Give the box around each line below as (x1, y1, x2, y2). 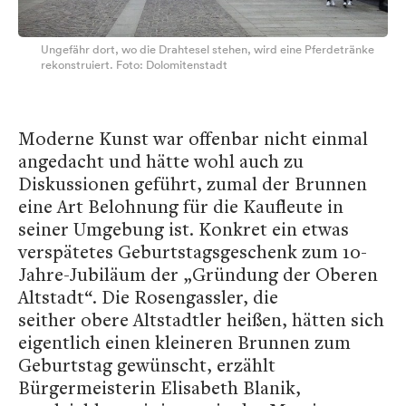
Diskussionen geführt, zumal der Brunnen (18, 171, 367, 197)
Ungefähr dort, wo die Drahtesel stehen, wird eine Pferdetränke (41, 42, 374, 58)
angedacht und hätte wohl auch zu (18, 149, 304, 174)
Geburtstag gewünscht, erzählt (18, 353, 275, 378)
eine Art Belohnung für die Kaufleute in (18, 194, 343, 219)
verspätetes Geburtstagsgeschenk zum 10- (18, 239, 367, 265)
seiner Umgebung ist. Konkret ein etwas (18, 217, 349, 242)
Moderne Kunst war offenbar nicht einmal (18, 126, 368, 151)
